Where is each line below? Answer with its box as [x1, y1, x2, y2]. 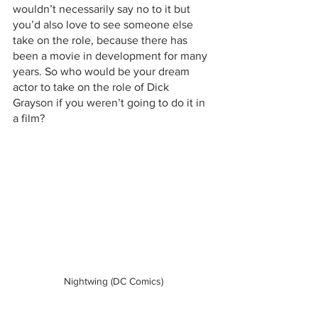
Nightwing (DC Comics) [64, 275, 163, 287]
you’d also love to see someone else [13, 18, 196, 31]
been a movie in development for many [13, 49, 210, 62]
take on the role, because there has [13, 33, 190, 46]
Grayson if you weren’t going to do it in [13, 96, 208, 109]
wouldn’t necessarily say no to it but [13, 2, 193, 15]
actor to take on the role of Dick [13, 80, 172, 93]
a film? [13, 111, 45, 124]
